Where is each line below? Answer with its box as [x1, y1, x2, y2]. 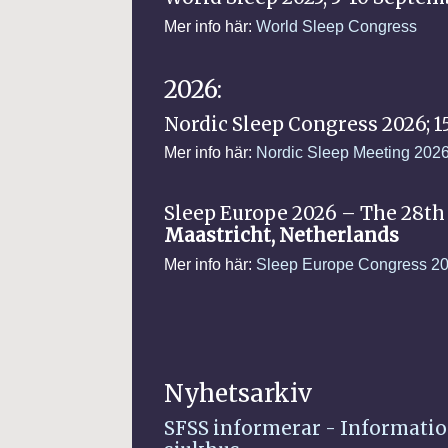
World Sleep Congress [256, 17, 421, 35]
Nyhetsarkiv [164, 378, 312, 410]
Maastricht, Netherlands [164, 224, 399, 248]
